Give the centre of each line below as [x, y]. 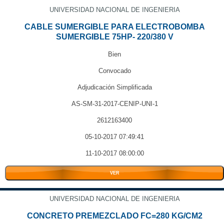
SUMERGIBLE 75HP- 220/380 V [114, 37]
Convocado [114, 71]
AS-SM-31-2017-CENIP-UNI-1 [114, 104]
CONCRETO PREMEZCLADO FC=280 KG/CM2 [114, 216]
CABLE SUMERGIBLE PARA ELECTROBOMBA [114, 27]
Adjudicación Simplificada [114, 87]
